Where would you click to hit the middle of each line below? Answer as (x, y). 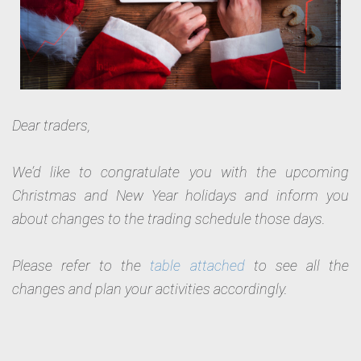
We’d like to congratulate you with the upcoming (180, 172)
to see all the (297, 266)
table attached (197, 266)
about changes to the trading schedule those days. (170, 219)
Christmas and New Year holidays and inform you (180, 196)
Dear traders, (51, 126)
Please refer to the (81, 266)
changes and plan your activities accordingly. (150, 289)
